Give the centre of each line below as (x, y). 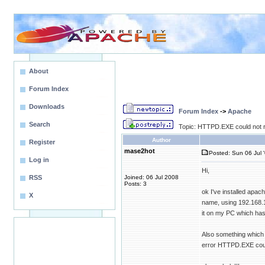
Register (42, 142)
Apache (240, 111)
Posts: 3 (135, 184)
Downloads (47, 106)
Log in (39, 160)
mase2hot (140, 151)
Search (40, 124)
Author (161, 140)
